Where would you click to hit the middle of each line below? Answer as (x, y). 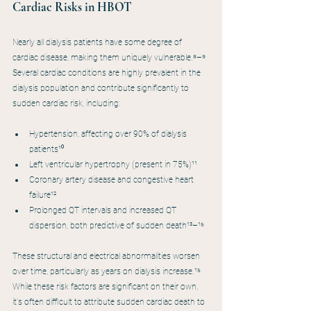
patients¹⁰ (47, 150)
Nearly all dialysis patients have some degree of (98, 43)
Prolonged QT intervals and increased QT (104, 211)
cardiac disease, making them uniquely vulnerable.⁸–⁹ (110, 58)
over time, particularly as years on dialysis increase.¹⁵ (108, 272)
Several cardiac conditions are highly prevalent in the (108, 73)
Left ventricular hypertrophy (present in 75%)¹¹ (113, 165)
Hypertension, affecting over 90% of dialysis (109, 134)
